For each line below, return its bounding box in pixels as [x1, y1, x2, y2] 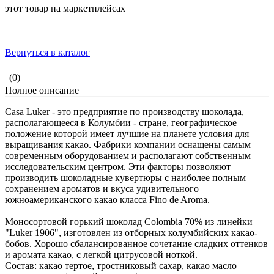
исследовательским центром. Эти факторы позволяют [5, 161, 231, 172]
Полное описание [5, 85, 79, 96]
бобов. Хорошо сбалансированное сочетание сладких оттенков [5, 239, 268, 250]
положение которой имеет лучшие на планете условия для [5, 128, 249, 139]
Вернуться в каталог [5, 47, 90, 58]
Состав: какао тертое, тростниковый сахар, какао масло [5, 261, 237, 272]
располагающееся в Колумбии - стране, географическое [5, 117, 237, 128]
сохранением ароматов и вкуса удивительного [5, 183, 199, 194]
